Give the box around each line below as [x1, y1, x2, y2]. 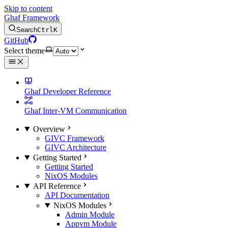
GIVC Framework [45, 134, 104, 142]
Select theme [4, 46, 45, 55]
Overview [33, 125, 65, 133]
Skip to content [4, 4, 52, 13]
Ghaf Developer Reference [24, 87, 111, 96]
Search [16, 26, 37, 34]
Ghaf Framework [4, 13, 60, 22]
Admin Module [65, 210, 115, 219]
